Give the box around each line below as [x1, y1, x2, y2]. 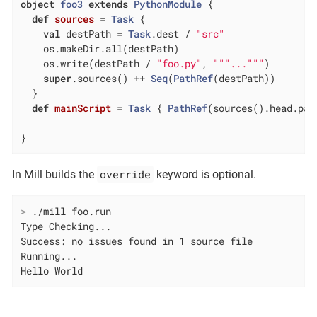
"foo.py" [156, 56, 202, 70]
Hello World [21, 264, 83, 278]
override [99, 167, 151, 182]
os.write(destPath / [21, 56, 157, 70]
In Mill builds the [12, 168, 97, 182]
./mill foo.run [26, 204, 112, 219]
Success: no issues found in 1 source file [21, 234, 253, 248]
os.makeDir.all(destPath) [21, 41, 180, 55]
